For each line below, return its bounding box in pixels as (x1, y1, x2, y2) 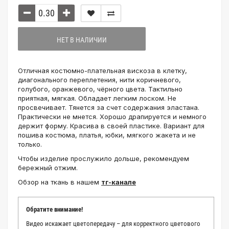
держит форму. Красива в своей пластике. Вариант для (18, 122, 204, 130)
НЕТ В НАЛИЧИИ (56, 36, 107, 44)
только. (18, 140, 42, 148)
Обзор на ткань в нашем (18, 178, 101, 186)
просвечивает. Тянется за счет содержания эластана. (18, 103, 199, 111)
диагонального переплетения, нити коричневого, (18, 76, 181, 84)
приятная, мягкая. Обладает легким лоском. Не (18, 94, 176, 102)
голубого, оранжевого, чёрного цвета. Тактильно (18, 85, 182, 93)
